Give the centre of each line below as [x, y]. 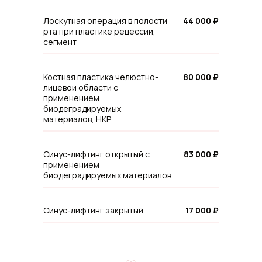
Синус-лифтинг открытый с [96, 154]
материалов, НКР [77, 119]
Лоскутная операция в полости [105, 21]
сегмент [60, 42]
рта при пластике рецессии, [99, 31]
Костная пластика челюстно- [101, 77]
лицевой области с [81, 87]
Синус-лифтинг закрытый [93, 210]
